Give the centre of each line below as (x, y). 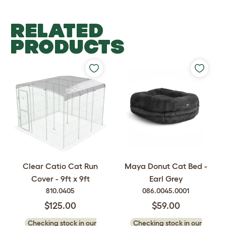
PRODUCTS (67, 46)
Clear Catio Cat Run (60, 166)
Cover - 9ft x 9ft (60, 178)
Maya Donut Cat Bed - (166, 166)
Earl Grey (166, 178)
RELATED (57, 30)
